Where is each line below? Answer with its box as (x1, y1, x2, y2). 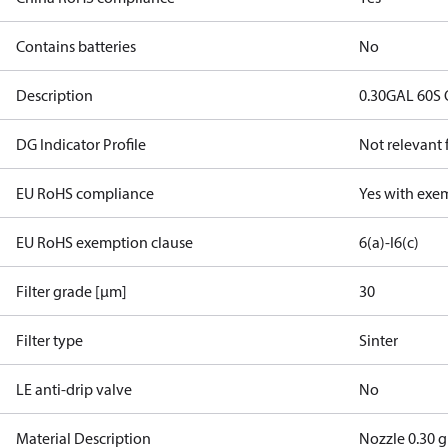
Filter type (16, 330, 83, 350)
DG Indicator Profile (16, 134, 146, 154)
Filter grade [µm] (16, 281, 127, 301)
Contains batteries (16, 36, 136, 56)
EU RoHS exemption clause (16, 232, 193, 252)
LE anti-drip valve (16, 379, 132, 399)
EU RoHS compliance (16, 183, 154, 203)
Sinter (359, 330, 399, 350)
